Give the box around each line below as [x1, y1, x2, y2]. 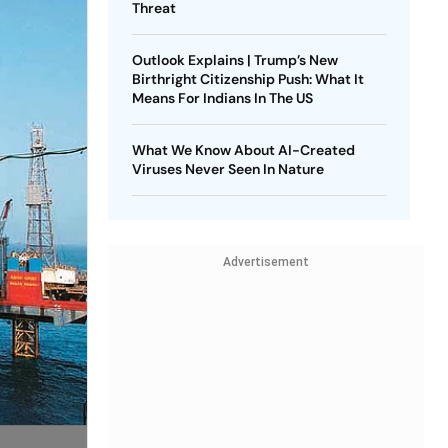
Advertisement [222, 255, 309, 269]
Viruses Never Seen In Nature [131, 160, 324, 178]
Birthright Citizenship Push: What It [131, 70, 364, 88]
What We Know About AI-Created [131, 141, 355, 159]
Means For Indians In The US [131, 89, 313, 107]
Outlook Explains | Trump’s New [131, 51, 338, 69]
